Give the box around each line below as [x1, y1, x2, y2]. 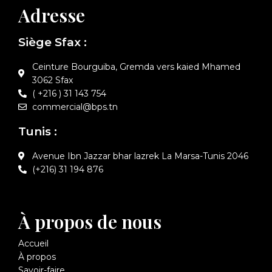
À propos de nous [18, 209, 161, 234]
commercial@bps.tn [32, 101, 118, 112]
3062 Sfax [32, 74, 73, 86]
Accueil [18, 237, 49, 249]
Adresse [18, 2, 85, 27]
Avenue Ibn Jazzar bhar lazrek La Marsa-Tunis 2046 [32, 150, 248, 161]
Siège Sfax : [18, 35, 87, 49]
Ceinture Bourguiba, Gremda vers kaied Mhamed [32, 61, 240, 72]
